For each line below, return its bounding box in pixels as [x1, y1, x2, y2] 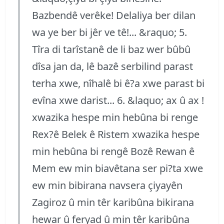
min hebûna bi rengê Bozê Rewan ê [32, 144, 194, 158]
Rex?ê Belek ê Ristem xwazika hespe [32, 127, 199, 141]
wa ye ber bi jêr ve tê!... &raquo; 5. [32, 25, 187, 39]
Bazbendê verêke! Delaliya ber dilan [32, 8, 195, 22]
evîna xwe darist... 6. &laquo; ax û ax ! [32, 93, 204, 107]
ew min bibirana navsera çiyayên [32, 178, 182, 192]
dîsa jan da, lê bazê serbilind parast [32, 59, 193, 73]
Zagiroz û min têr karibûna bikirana [32, 195, 194, 209]
